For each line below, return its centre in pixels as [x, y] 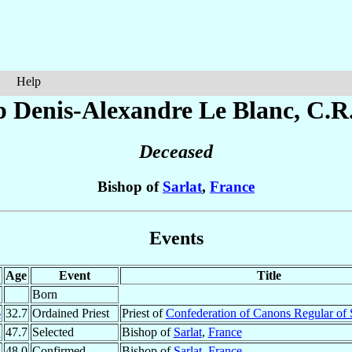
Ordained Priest [70, 313]
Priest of [143, 313]
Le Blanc [246, 110]
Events [176, 238]
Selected [53, 332]
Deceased [176, 152]
